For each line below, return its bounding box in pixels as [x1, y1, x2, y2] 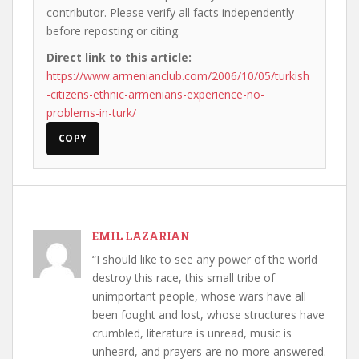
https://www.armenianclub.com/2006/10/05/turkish [46, 68, 309, 83]
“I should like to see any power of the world [92, 252, 317, 267]
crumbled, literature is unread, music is [92, 325, 292, 341]
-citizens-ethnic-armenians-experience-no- [46, 87, 264, 102]
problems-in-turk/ [46, 105, 136, 120]
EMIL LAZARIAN [92, 228, 190, 244]
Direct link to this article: [46, 50, 192, 65]
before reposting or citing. [46, 23, 180, 38]
